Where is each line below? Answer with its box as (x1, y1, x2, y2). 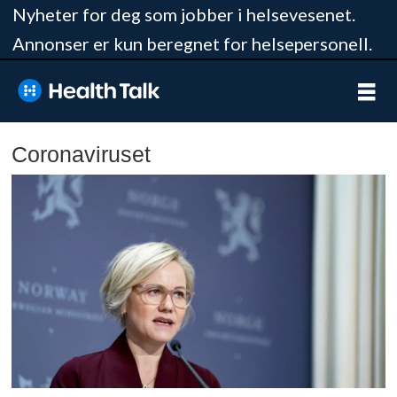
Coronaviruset (12, 142, 152, 167)
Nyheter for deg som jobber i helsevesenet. (12, 4, 355, 25)
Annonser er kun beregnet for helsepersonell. (12, 33, 372, 54)
